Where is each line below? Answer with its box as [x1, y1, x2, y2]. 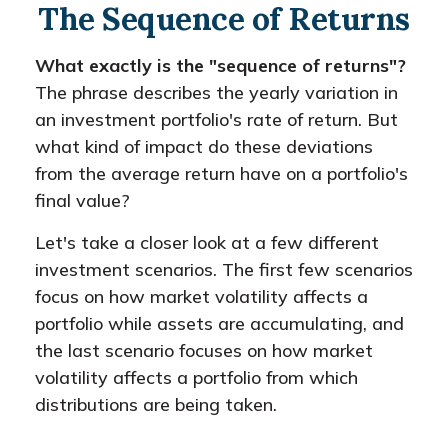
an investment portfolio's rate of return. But [35, 108, 398, 131]
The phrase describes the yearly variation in [35, 81, 398, 104]
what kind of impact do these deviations [35, 135, 373, 158]
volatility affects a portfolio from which [35, 366, 358, 389]
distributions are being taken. [35, 393, 277, 416]
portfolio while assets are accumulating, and [35, 312, 404, 335]
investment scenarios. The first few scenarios [35, 258, 413, 281]
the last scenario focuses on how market [35, 339, 373, 362]
